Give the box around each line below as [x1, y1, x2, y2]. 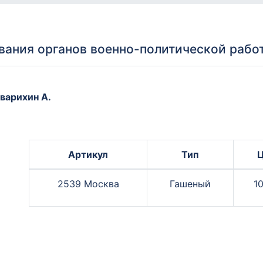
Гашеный [170, 178, 211, 190]
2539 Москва [57, 178, 119, 190]
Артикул [68, 149, 108, 161]
